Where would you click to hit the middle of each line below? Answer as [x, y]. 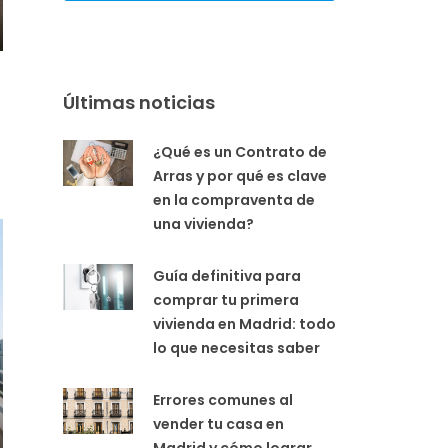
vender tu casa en [218, 423]
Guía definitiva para [227, 275]
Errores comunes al [223, 399]
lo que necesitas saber [236, 347]
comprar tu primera [226, 299]
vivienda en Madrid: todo [244, 323]
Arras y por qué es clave [240, 175]
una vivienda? [203, 223]
